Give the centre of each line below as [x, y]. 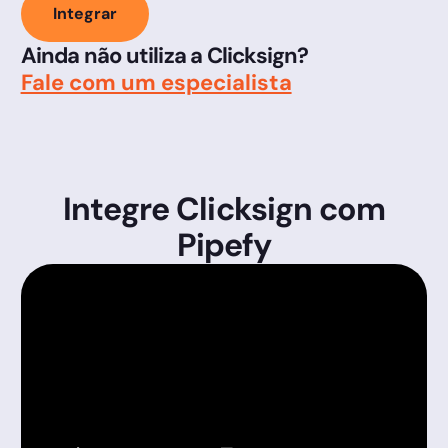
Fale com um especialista [156, 82]
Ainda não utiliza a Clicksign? [164, 55]
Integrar [84, 13]
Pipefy [224, 245]
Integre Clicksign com [224, 209]
